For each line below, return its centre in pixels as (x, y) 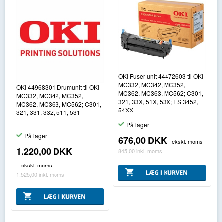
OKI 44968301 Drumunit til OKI (57, 87)
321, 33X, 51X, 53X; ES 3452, (159, 102)
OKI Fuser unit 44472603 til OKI (161, 76)
